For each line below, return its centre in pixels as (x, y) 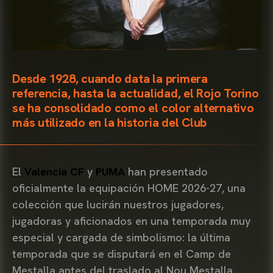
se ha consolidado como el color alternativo (133, 108)
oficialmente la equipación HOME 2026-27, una (129, 188)
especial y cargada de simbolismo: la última (121, 237)
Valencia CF (56, 171)
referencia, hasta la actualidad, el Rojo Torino (136, 93)
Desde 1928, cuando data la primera (110, 78)
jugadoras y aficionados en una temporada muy (131, 221)
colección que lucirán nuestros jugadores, (118, 204)
